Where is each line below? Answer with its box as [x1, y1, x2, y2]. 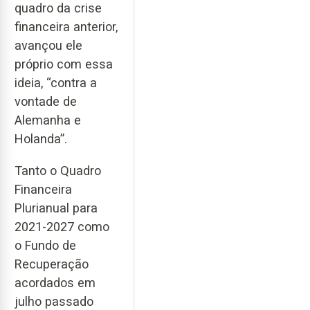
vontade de [15, 93, 77, 109]
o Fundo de [15, 238, 76, 253]
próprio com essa [15, 56, 113, 71]
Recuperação [15, 257, 89, 272]
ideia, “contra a [15, 75, 97, 90]
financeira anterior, [15, 19, 118, 34]
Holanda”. [15, 131, 67, 146]
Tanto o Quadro [15, 163, 101, 179]
